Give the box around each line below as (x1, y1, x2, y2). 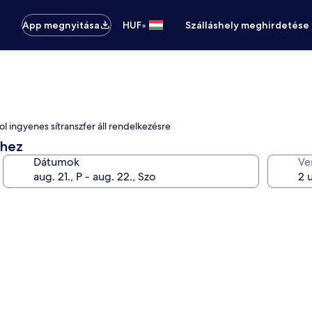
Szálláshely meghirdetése (185, 19, 310, 31)
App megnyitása (22, 19, 100, 31)
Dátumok (33, 155, 79, 169)
